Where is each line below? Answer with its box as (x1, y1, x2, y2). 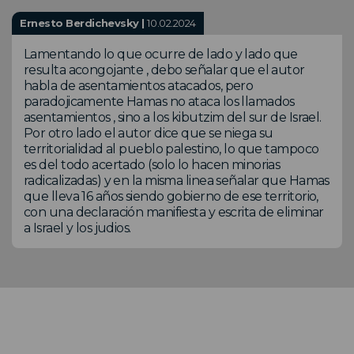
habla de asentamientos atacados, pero (24, 77, 254, 93)
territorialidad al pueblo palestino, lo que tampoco (24, 141, 319, 156)
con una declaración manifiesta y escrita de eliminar (24, 204, 324, 220)
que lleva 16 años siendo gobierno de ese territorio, (24, 188, 318, 204)
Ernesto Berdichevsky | (20, 16, 148, 29)
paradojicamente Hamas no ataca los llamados (24, 93, 295, 109)
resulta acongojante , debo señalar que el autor (24, 62, 305, 77)
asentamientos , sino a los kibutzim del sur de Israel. (24, 109, 322, 125)
